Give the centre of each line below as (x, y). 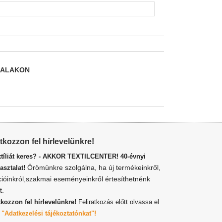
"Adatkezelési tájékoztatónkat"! (49, 213)
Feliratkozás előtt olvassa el (119, 202)
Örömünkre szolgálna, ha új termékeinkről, (93, 167)
